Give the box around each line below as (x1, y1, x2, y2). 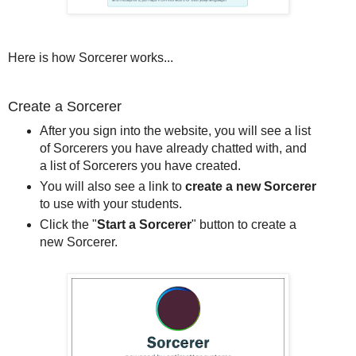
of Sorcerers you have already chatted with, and (39, 141, 307, 155)
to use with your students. (39, 196, 182, 211)
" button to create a (191, 217, 296, 231)
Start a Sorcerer (96, 217, 192, 231)
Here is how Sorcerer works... (8, 51, 173, 65)
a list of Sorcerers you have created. (39, 158, 241, 172)
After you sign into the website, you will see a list (39, 123, 311, 137)
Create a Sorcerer (8, 99, 122, 115)
